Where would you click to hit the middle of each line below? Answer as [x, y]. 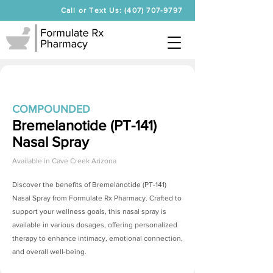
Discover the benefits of [52, 185]
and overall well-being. [49, 252]
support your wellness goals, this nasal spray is [89, 211]
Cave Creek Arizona [84, 161]
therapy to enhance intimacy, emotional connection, [97, 238]
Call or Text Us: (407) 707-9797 [121, 10]
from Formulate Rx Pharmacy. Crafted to [116, 198]
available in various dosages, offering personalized [95, 225]
